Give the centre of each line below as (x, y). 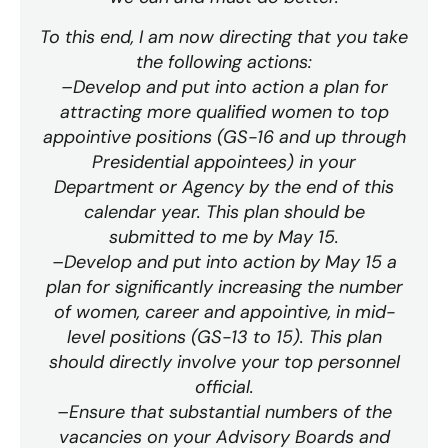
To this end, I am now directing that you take (224, 36)
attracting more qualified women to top (224, 111)
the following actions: (224, 61)
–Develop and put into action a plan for (224, 86)
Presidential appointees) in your (224, 161)
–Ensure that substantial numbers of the (224, 411)
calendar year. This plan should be (224, 211)
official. (224, 386)
